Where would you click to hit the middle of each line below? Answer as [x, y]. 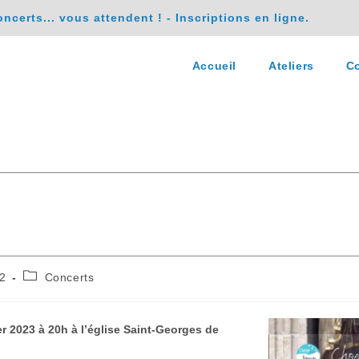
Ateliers [291, 66]
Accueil [214, 66]
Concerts [69, 277]
